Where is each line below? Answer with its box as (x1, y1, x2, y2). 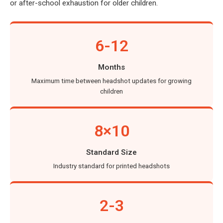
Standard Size (86, 148, 137, 157)
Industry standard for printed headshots (53, 162, 170, 170)
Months (98, 63, 125, 72)
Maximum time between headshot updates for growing (31, 77, 192, 85)
